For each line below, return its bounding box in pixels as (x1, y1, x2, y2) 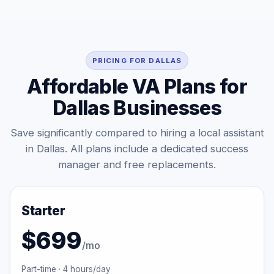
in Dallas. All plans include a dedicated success (26, 143, 248, 155)
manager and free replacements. (58, 158, 216, 171)
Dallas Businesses (52, 96, 222, 120)
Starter (21, 203, 65, 218)
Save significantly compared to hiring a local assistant (10, 127, 264, 139)
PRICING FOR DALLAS (92, 56, 182, 65)
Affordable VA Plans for (26, 75, 248, 98)
